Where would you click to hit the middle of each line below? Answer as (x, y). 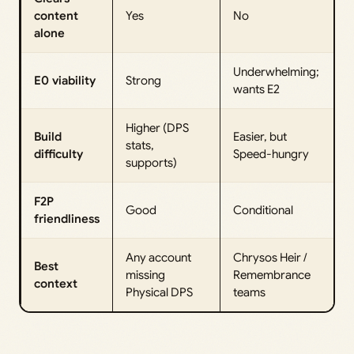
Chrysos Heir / (270, 257)
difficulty (58, 154)
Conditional (263, 210)
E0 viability (65, 80)
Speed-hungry (271, 154)
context (56, 283)
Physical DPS (159, 292)
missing (145, 275)
